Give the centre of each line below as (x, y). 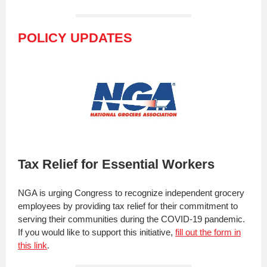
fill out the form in (208, 232)
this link (32, 245)
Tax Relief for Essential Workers (116, 164)
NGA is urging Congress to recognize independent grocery (131, 193)
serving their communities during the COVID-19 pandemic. (131, 219)
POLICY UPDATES (77, 38)
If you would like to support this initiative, (97, 232)
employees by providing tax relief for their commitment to (128, 206)
